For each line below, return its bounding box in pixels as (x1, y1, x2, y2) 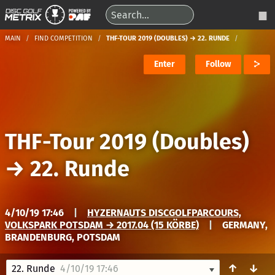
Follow (206, 59, 231, 69)
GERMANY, (222, 219, 268, 231)
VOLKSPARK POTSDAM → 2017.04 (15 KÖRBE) (5, 219, 199, 231)
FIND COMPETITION (34, 34, 93, 42)
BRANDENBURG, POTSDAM (5, 231, 120, 243)
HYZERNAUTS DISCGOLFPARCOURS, (87, 207, 241, 219)
